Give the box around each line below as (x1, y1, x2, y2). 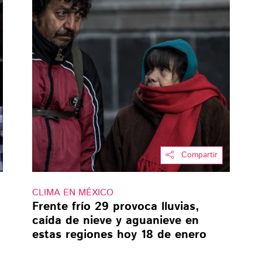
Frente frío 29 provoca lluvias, (32, 198, 199, 216)
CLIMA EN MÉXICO (32, 186, 113, 200)
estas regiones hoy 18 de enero (32, 226, 206, 244)
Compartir (181, 149, 218, 161)
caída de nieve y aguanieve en (32, 212, 199, 230)
